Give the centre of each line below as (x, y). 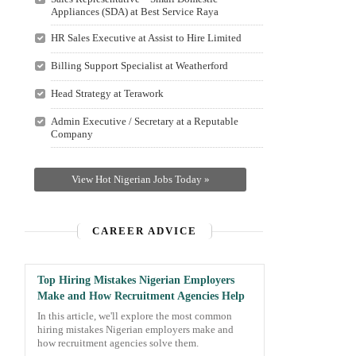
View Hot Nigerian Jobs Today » (140, 179)
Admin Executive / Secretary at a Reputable (144, 121)
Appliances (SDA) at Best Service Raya (134, 12)
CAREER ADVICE (145, 231)
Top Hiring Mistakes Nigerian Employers (136, 280)
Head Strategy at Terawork (107, 93)
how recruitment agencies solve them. (118, 343)
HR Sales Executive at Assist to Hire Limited (146, 38)
